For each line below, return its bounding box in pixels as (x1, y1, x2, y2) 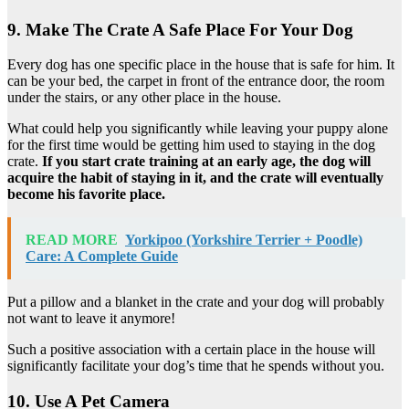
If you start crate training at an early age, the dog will (38, 153, 371, 170)
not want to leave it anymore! (7, 310, 175, 327)
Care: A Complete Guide (26, 248, 178, 265)
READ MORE (26, 232, 118, 248)
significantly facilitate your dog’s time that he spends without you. (7, 358, 384, 374)
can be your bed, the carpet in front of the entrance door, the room (7, 73, 384, 89)
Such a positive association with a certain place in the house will (7, 341, 375, 358)
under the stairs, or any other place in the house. (7, 89, 281, 106)
